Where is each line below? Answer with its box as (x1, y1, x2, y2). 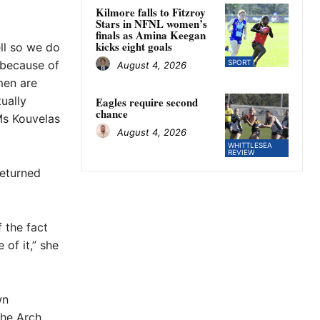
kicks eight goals (96, 39, 172, 55)
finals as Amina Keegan (96, 27, 206, 44)
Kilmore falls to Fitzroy (96, 4, 206, 21)
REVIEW (227, 148, 254, 157)
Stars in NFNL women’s (96, 16, 207, 32)
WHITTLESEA (227, 141, 272, 150)
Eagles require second (96, 94, 198, 111)
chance (96, 106, 128, 122)
